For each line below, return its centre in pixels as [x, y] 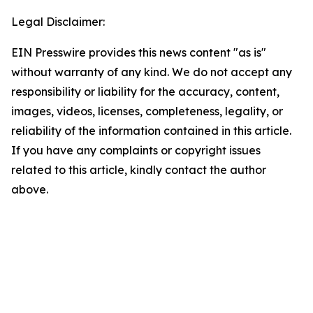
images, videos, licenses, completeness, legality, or [147, 111]
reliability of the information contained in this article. [151, 131]
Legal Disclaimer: [58, 22]
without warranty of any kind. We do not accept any [152, 72]
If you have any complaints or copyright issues [136, 150]
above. [30, 189]
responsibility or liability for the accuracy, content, [145, 92]
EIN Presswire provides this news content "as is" [139, 52]
